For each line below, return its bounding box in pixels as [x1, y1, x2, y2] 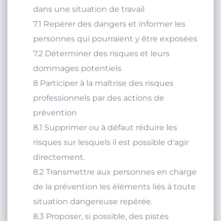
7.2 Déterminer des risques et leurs [33, 59, 170, 69]
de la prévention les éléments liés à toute [33, 192, 196, 202]
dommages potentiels [33, 74, 121, 83]
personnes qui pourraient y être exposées [33, 44, 197, 54]
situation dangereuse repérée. [33, 207, 152, 217]
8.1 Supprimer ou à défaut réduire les [33, 133, 177, 143]
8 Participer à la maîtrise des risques [33, 88, 174, 98]
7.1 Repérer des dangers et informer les [33, 29, 185, 39]
